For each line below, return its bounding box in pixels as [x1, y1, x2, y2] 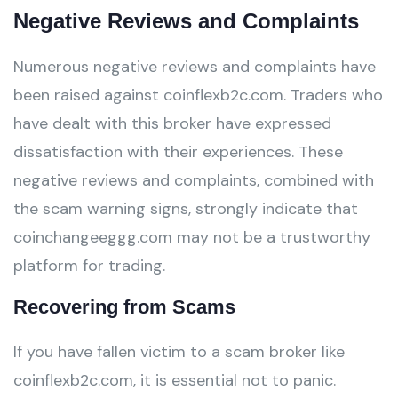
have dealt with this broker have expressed [13, 113, 331, 134]
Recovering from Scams [13, 296, 235, 318]
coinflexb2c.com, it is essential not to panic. [13, 370, 336, 391]
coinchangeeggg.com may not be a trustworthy [13, 227, 370, 248]
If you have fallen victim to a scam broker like [13, 341, 345, 362]
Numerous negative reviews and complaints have [13, 56, 376, 77]
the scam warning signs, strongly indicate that [13, 198, 358, 219]
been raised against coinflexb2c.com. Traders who [13, 84, 383, 106]
